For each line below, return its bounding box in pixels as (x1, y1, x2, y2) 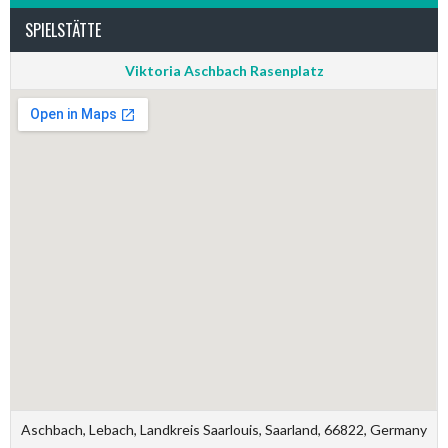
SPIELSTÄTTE (25, 17, 101, 42)
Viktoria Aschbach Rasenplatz (124, 61, 324, 79)
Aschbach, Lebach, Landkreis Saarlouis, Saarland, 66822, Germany (21, 420, 427, 438)
